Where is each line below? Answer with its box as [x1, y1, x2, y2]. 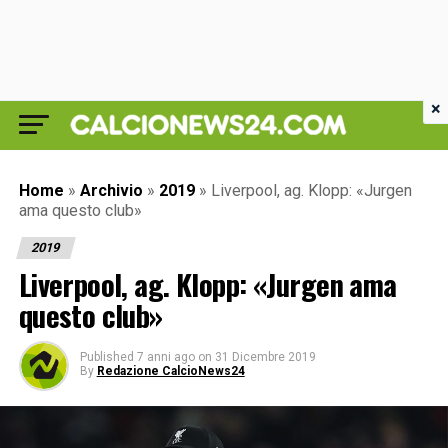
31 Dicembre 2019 [214, 350, 316, 364]
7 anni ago [136, 350, 195, 364]
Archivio [79, 181, 143, 200]
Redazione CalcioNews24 [96, 364, 245, 378]
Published [79, 350, 134, 364]
